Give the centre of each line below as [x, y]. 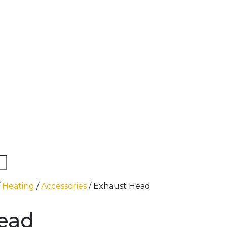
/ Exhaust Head [119, 186]
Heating [18, 186]
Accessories [64, 186]
